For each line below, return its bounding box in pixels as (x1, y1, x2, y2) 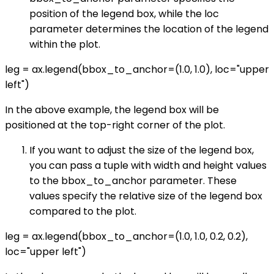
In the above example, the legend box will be (5, 103, 219, 117)
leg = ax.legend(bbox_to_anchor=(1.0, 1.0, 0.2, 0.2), (5, 229, 248, 244)
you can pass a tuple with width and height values (29, 158, 267, 173)
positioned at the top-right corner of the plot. (5, 118, 225, 133)
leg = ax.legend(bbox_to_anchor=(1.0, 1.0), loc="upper (5, 62, 269, 77)
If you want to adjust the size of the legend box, (29, 143, 254, 158)
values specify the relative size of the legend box (29, 189, 262, 204)
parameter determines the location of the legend (29, 22, 268, 37)
